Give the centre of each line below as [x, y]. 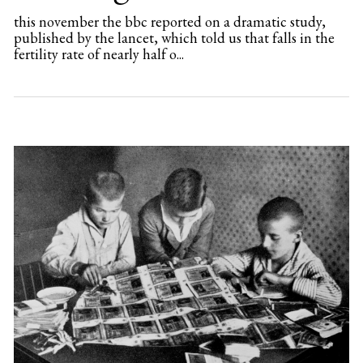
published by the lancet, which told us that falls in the [174, 37]
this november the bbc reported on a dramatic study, [169, 21]
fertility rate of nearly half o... [98, 53]
